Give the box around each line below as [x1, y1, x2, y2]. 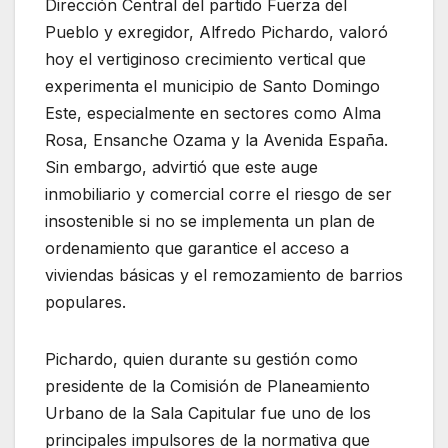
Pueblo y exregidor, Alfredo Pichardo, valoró [45, 21, 388, 42]
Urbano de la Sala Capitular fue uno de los [45, 402, 371, 423]
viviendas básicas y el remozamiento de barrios [45, 264, 403, 285]
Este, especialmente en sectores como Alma [45, 102, 381, 123]
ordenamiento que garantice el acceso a [45, 237, 349, 258]
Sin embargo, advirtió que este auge [45, 156, 318, 177]
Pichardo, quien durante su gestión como [45, 348, 358, 369]
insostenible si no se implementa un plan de [45, 210, 375, 231]
